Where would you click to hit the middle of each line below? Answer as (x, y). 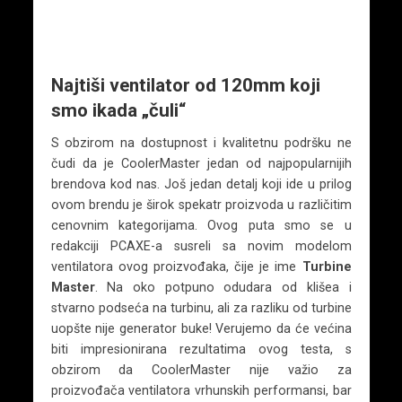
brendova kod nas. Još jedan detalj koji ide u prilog (201, 184)
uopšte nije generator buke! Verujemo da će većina (201, 328)
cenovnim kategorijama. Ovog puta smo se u (201, 225)
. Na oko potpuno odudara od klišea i (223, 287)
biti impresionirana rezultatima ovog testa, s (201, 349)
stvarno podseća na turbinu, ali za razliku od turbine (201, 307)
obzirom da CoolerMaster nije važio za (201, 369)
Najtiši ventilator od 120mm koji (185, 85)
